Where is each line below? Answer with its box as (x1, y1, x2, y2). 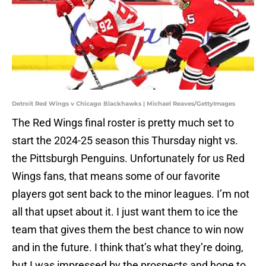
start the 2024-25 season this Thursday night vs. (12, 134, 238, 147)
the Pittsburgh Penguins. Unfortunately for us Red (12, 152, 245, 165)
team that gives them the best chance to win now (12, 223, 244, 236)
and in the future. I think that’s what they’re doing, (12, 241, 243, 254)
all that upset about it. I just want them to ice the (12, 205, 238, 218)
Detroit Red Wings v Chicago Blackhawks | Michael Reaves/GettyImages (12, 100, 235, 108)
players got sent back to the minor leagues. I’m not (12, 188, 249, 201)
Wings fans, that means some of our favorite (12, 170, 220, 183)
